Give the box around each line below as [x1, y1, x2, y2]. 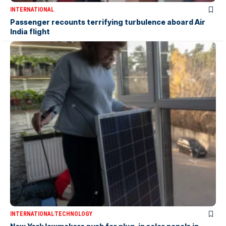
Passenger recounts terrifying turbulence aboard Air [10, 18, 205, 27]
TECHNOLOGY [54, 210, 92, 217]
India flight [10, 27, 50, 36]
